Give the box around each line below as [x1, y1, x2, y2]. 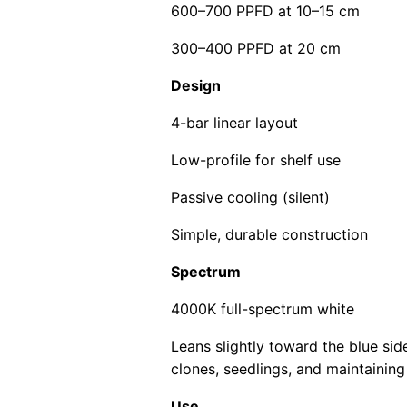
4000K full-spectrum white [171, 300, 354, 319]
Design [171, 76, 221, 95]
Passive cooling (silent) [171, 188, 330, 207]
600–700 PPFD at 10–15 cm [171, 2, 360, 21]
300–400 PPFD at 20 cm [171, 39, 341, 58]
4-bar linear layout [171, 114, 298, 133]
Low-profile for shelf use [171, 151, 341, 170]
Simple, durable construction [171, 225, 368, 244]
